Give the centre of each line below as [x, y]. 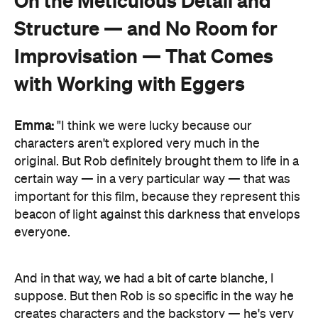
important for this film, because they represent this [157, 197]
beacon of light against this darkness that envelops [157, 215]
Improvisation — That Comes [144, 56]
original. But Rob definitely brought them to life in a [157, 161]
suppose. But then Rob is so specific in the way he [154, 296]
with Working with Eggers [130, 83]
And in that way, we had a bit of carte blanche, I [144, 279]
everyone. [42, 232]
